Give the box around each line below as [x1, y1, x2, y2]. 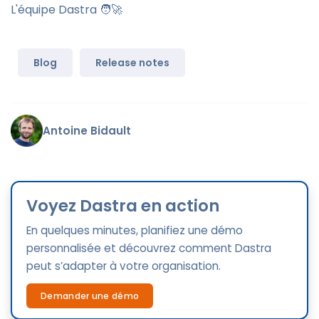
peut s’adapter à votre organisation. [26, 258, 221, 274]
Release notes [95, 56, 169, 70]
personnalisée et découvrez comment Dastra [26, 241, 271, 256]
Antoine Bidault [43, 123, 131, 139]
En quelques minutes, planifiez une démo [26, 223, 243, 239]
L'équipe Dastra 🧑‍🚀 [11, 1, 122, 19]
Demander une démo [41, 290, 140, 303]
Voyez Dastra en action [26, 194, 219, 218]
